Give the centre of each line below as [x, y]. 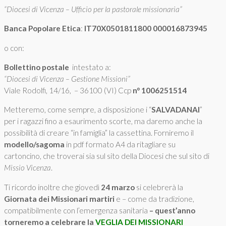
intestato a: [92, 67]
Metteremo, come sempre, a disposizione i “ [78, 110]
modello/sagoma [34, 145]
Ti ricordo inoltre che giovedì [52, 187]
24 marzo [119, 187]
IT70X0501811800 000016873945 [146, 29]
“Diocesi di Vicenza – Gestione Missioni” [67, 79]
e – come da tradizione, [155, 199]
